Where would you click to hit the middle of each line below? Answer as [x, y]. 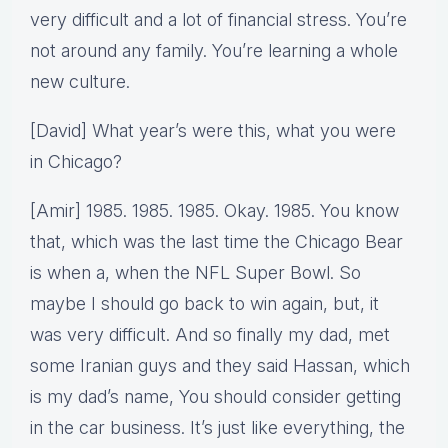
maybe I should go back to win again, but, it [204, 304]
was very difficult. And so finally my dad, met [210, 335]
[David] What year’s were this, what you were [213, 131]
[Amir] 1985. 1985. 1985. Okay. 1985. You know [214, 211]
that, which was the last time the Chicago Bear [216, 242]
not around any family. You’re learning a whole [214, 51]
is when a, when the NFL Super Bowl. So [195, 273]
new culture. [80, 82]
